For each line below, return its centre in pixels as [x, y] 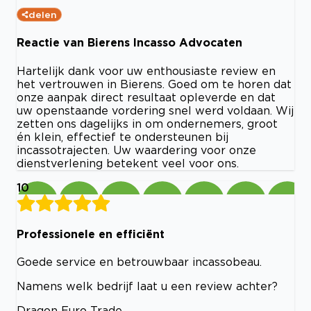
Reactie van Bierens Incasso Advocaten [129, 43]
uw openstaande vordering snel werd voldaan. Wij [155, 110]
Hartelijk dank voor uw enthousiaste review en [146, 70]
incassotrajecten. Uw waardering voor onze [136, 150]
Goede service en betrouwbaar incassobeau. [139, 262]
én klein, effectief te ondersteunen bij [123, 136]
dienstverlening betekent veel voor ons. [128, 163]
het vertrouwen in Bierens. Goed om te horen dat [154, 84]
